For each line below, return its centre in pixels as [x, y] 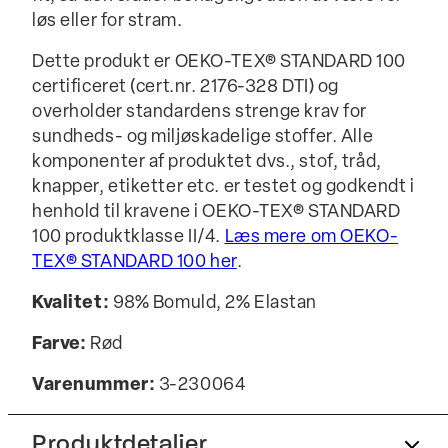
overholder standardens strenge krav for [199, 112]
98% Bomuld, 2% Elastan [213, 303]
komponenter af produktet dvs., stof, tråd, [207, 162]
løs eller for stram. [107, 21]
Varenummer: [94, 385]
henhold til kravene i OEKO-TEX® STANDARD [216, 212]
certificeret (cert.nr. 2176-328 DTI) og [185, 87]
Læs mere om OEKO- [311, 237]
